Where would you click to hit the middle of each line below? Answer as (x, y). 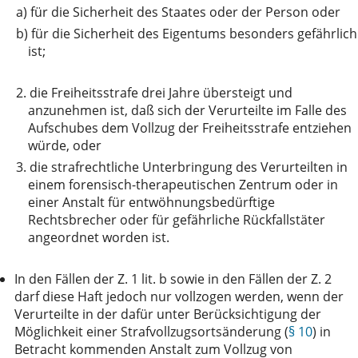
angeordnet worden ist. (99, 237)
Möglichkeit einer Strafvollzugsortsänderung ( (151, 331)
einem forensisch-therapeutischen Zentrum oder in (183, 184)
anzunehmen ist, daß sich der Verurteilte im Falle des (187, 110)
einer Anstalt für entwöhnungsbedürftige (151, 202)
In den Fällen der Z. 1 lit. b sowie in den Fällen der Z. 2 (173, 278)
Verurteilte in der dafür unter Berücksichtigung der (168, 314)
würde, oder (65, 145)
